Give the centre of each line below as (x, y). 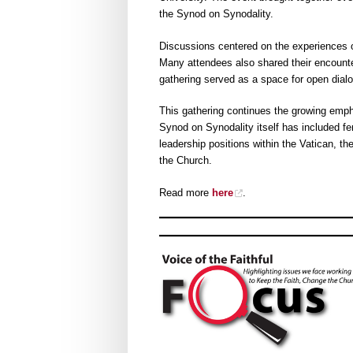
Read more (186, 192)
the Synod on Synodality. (216, 14)
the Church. (186, 161)
